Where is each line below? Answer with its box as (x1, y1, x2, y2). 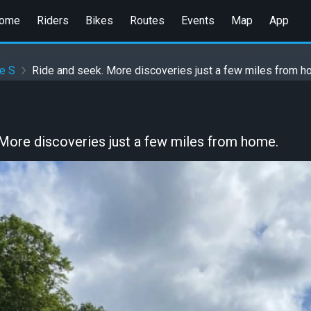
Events (180, 13, 215, 27)
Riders (36, 13, 69, 27)
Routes (129, 13, 165, 27)
